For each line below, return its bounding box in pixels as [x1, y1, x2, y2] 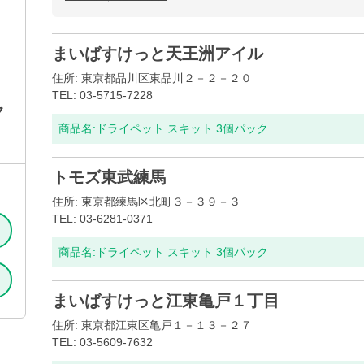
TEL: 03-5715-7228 [52, 89, 153, 102]
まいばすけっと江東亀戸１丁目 [52, 292, 279, 310]
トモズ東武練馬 [52, 168, 166, 186]
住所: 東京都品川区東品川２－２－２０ [52, 71, 252, 84]
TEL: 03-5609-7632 [52, 336, 153, 349]
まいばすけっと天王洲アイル [52, 45, 263, 63]
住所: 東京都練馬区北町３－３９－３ [52, 195, 240, 208]
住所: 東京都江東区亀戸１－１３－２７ [52, 318, 252, 331]
